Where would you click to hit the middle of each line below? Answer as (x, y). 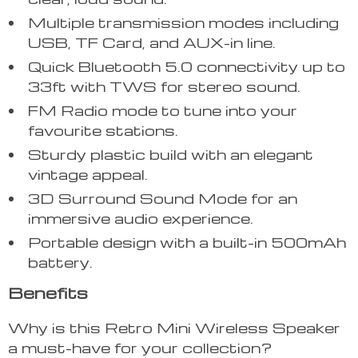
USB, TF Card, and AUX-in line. (152, 42)
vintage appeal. (88, 174)
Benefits (48, 293)
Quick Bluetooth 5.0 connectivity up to (187, 66)
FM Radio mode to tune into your (163, 110)
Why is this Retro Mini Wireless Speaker (174, 328)
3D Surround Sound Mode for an (163, 198)
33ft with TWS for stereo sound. (164, 86)
